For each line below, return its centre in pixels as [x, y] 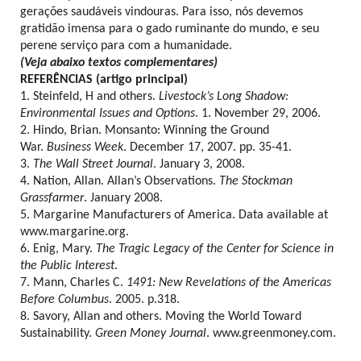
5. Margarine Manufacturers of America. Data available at [174, 215]
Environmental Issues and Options [108, 114]
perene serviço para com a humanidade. [126, 46]
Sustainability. [58, 334]
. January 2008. [123, 198]
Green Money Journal [151, 334]
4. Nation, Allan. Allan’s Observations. [120, 181]
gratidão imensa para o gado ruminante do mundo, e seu [170, 29]
